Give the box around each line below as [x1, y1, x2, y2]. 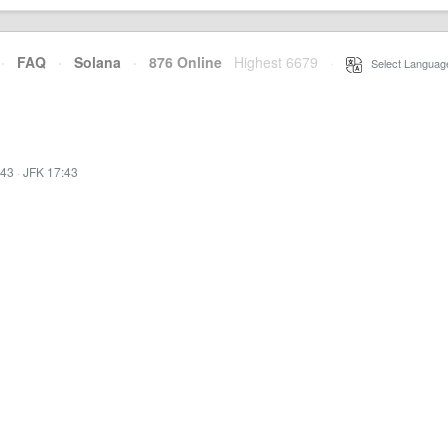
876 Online [137, 52, 222, 72]
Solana [74, 52, 121, 72]
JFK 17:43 [23, 163, 78, 180]
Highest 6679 [234, 52, 318, 72]
